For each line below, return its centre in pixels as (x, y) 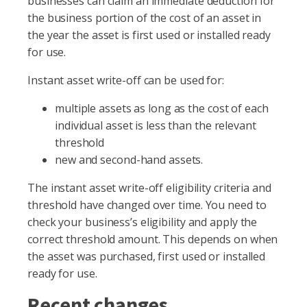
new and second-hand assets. (129, 160)
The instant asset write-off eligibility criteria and (149, 188)
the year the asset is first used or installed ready (149, 35)
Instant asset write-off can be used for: (126, 80)
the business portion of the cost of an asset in (145, 18)
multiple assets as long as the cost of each (162, 108)
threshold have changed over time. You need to (147, 205)
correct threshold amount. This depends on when (153, 239)
